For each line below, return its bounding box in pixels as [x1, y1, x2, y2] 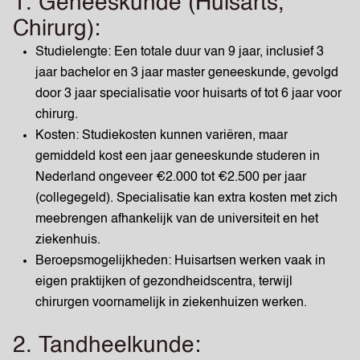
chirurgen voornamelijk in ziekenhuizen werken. [35, 297, 307, 309]
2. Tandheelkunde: [13, 334, 201, 357]
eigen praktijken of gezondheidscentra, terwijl [35, 276, 292, 288]
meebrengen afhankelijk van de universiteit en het [35, 213, 318, 226]
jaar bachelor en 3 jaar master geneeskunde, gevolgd [35, 67, 338, 80]
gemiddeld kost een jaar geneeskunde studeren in [35, 150, 320, 163]
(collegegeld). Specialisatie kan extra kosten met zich [35, 192, 337, 205]
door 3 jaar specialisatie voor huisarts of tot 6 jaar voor [35, 88, 342, 100]
